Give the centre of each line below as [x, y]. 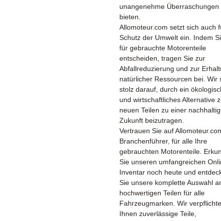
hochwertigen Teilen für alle [162, 193]
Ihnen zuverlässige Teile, [158, 214]
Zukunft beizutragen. [152, 120]
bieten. [130, 17]
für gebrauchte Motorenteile [163, 48]
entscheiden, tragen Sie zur [162, 58]
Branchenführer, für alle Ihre [163, 141]
